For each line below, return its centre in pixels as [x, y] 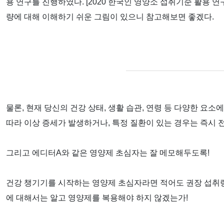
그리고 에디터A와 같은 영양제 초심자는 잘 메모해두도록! [108, 152]
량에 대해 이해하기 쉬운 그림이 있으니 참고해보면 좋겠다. [110, 17]
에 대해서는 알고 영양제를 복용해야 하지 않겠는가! [97, 197]
